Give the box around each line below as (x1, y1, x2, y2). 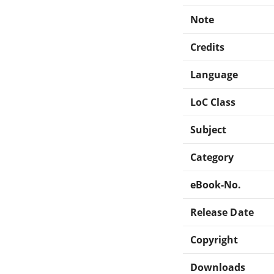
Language (190, 67, 239, 81)
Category (190, 150, 234, 164)
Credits (190, 40, 225, 54)
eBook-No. (190, 177, 242, 191)
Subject (190, 122, 227, 136)
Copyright (190, 232, 239, 246)
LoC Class (190, 95, 236, 109)
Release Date (190, 205, 254, 219)
